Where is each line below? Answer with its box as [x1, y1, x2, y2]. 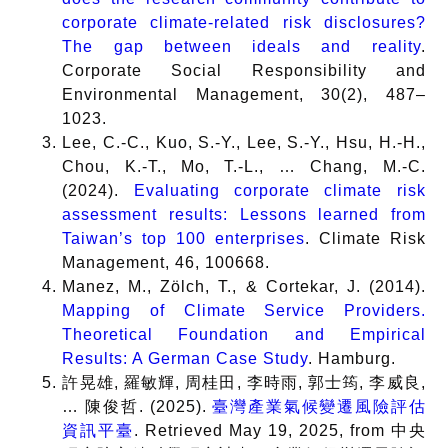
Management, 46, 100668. [62, 254, 271, 272]
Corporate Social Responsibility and [62, 62, 426, 80]
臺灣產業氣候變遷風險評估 [212, 398, 426, 416]
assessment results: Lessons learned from [62, 206, 426, 224]
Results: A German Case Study [62, 350, 309, 368]
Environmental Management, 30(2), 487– [62, 86, 426, 104]
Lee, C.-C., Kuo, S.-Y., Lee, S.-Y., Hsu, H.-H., [62, 134, 426, 152]
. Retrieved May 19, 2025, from [134, 422, 391, 440]
